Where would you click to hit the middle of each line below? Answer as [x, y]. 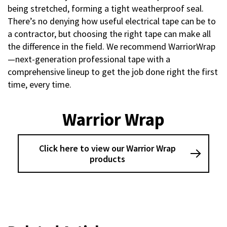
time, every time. [40, 85]
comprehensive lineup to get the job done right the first [113, 72]
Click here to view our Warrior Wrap [107, 148]
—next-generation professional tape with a [89, 59]
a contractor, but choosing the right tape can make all [109, 34]
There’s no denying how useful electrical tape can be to [112, 21]
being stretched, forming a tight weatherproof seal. [106, 9]
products [107, 159]
